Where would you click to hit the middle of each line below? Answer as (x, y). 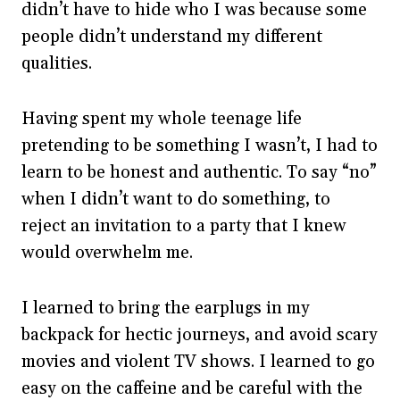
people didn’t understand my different (172, 36)
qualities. (59, 63)
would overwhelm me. (109, 252)
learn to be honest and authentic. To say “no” (199, 172)
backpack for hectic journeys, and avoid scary (200, 334)
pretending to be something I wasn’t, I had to (200, 145)
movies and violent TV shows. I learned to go (198, 361)
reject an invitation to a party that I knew (184, 225)
